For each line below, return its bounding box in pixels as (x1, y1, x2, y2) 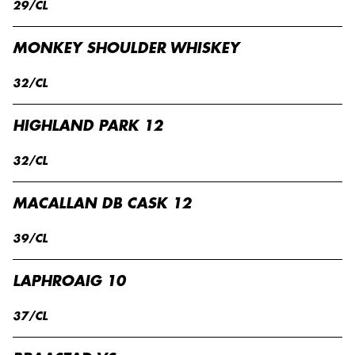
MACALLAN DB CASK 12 (13, 197, 191, 211)
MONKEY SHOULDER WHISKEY (13, 41, 239, 55)
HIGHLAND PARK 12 (13, 119, 162, 133)
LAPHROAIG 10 (13, 274, 125, 288)
